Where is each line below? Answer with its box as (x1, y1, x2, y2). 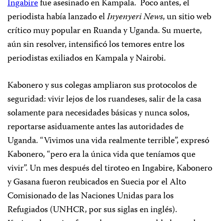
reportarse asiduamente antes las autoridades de (7, 120, 184, 135)
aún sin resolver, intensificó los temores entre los (7, 37, 184, 52)
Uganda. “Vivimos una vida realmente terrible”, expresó (7, 134, 209, 148)
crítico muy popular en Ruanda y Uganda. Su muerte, (7, 24, 202, 38)
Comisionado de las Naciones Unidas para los (7, 189, 174, 204)
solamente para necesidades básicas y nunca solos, (7, 106, 189, 121)
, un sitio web (163, 10, 211, 25)
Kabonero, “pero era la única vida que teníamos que (7, 147, 195, 162)
